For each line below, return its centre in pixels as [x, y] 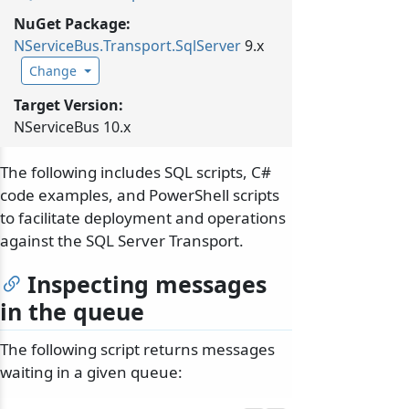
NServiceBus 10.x [72, 127]
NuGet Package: [72, 24]
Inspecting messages [147, 284]
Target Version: [68, 105]
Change [53, 71]
